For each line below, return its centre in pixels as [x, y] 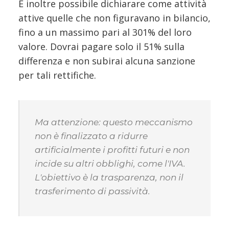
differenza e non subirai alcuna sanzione [107, 61]
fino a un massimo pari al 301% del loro [105, 32]
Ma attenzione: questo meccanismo [114, 122]
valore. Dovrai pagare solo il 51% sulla [101, 46]
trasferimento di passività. [93, 191]
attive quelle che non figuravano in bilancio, [114, 18]
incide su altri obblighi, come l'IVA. [110, 163]
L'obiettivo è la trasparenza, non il [109, 177]
